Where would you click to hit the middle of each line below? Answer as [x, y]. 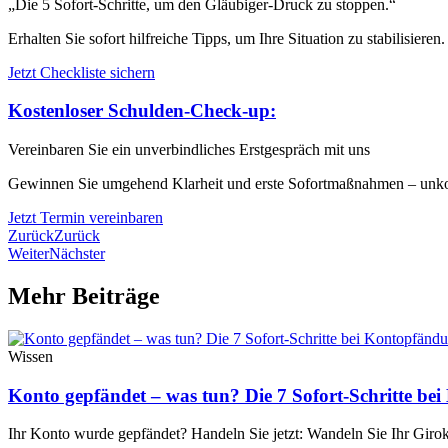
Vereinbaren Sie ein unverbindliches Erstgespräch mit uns [189, 150]
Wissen [30, 356]
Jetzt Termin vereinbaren [85, 218]
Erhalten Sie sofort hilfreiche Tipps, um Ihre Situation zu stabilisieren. [226, 38]
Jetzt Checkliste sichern [81, 72]
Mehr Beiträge [84, 296]
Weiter [28, 254]
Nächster [77, 254]
